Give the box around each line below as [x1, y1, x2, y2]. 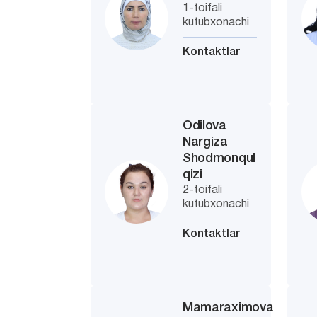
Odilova [183, 120, 226, 132]
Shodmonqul [183, 153, 255, 164]
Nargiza [183, 137, 228, 148]
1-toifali [183, 4, 223, 13]
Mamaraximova [183, 302, 274, 313]
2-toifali [183, 185, 223, 195]
